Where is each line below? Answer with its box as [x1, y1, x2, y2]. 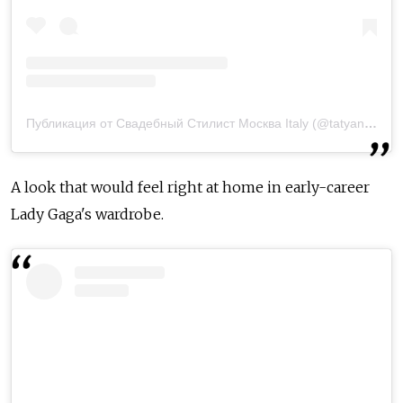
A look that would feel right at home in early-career [11, 178, 370, 197]
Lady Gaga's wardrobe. [11, 205, 164, 224]
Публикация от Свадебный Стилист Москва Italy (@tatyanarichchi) [364, 116, 377, 131]
